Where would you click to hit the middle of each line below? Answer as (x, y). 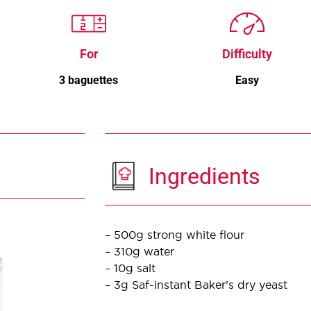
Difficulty (247, 53)
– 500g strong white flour (174, 234)
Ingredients (205, 176)
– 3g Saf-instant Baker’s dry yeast (196, 284)
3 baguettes (89, 80)
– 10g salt (130, 268)
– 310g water (139, 251)
